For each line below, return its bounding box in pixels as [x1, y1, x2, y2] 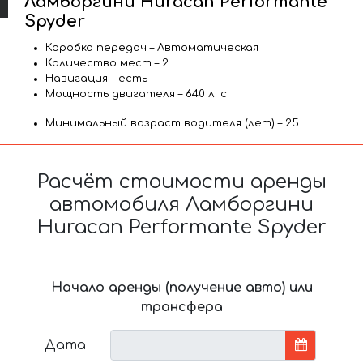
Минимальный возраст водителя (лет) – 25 [45, 117, 299, 129]
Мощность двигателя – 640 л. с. [45, 88, 229, 100]
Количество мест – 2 [45, 57, 169, 69]
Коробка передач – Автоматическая [45, 41, 258, 53]
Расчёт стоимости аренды [36, 170, 327, 193]
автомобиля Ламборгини [49, 193, 314, 216]
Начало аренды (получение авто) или [50, 280, 313, 295]
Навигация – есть [45, 72, 147, 84]
